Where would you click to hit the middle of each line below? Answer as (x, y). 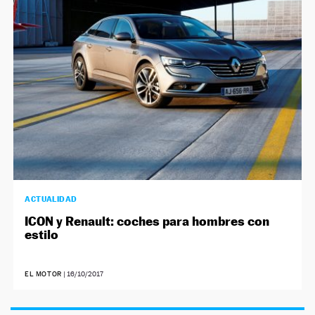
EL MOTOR (43, 274)
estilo (42, 234)
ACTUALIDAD (51, 199)
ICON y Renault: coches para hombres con (147, 221)
